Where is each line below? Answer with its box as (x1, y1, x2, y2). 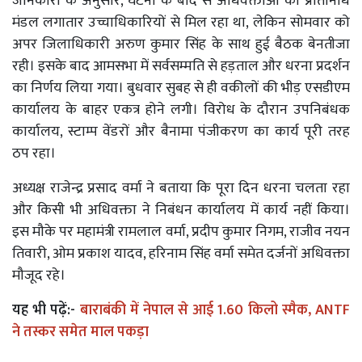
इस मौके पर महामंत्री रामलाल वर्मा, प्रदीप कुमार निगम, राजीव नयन (12, 219, 350, 244)
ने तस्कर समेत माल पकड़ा (12, 319, 149, 344)
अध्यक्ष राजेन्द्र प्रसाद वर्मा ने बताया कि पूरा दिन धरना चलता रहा (12, 175, 350, 200)
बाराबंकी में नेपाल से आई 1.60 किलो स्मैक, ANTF (79, 297, 351, 322)
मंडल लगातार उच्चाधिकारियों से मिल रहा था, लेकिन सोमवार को (12, 10, 350, 35)
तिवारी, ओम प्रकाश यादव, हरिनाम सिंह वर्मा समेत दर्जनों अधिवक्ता (12, 241, 350, 266)
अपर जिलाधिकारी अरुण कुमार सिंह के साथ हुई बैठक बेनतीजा (12, 32, 350, 57)
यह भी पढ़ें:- (12, 297, 80, 322)
